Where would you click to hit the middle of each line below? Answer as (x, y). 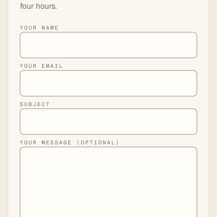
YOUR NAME (39, 27)
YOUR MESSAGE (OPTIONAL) (70, 142)
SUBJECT (35, 104)
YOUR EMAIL (42, 66)
